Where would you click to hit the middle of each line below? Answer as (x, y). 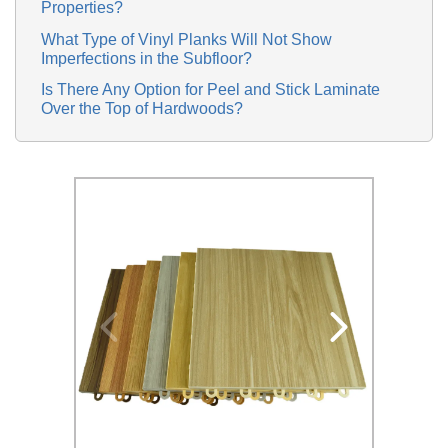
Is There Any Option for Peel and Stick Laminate (210, 90)
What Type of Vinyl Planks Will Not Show (186, 39)
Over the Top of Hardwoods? (142, 108)
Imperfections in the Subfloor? (146, 58)
